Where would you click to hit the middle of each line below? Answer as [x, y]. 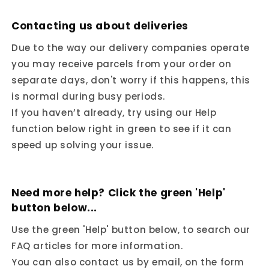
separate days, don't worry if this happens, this [131, 80]
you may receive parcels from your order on [122, 64]
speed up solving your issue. [83, 145]
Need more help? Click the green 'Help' [119, 192]
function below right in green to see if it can [122, 128]
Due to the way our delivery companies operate [131, 47]
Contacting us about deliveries [100, 26]
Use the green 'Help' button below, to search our [131, 229]
